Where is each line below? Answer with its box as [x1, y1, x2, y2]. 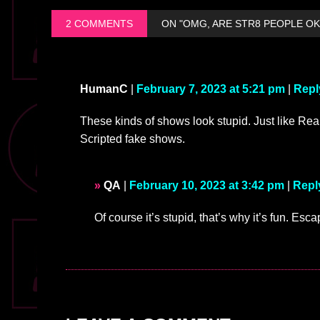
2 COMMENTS [66, 18, 133, 30]
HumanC [80, 83, 128, 96]
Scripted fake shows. [80, 133, 185, 146]
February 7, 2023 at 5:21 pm [136, 83, 285, 96]
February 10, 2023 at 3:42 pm [129, 179, 284, 192]
